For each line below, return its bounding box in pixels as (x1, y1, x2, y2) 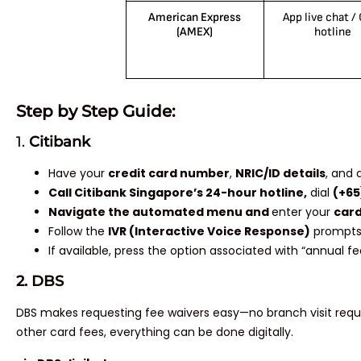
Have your (48, 165, 108, 182)
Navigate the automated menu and (48, 204, 272, 221)
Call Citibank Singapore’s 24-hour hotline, (48, 185, 307, 201)
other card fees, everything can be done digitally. (16, 324, 293, 341)
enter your (272, 204, 334, 221)
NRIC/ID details (235, 165, 326, 182)
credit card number (108, 165, 230, 182)
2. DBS (16, 272, 64, 291)
